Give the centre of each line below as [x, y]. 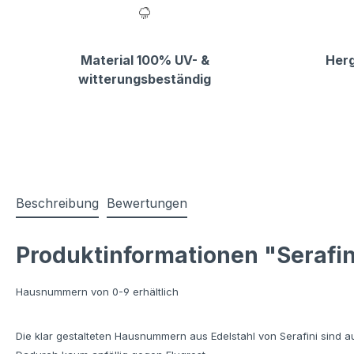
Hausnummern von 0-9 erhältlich [97, 292]
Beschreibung [57, 203]
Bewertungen [147, 203]
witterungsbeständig [145, 79]
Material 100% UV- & [145, 60]
